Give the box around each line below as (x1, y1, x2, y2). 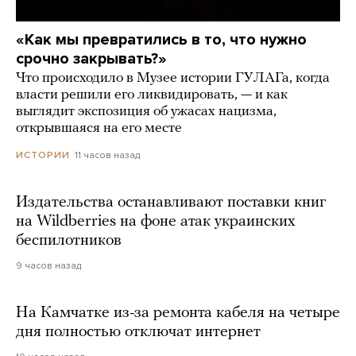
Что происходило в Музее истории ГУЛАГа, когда (16, 70, 330, 86)
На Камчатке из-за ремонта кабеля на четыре (16, 304, 340, 321)
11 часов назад (75, 149, 140, 161)
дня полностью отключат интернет (16, 323, 261, 340)
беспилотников (16, 232, 122, 249)
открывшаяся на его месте (16, 120, 182, 136)
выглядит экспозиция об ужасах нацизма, (16, 103, 277, 119)
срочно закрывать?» (16, 48, 167, 68)
